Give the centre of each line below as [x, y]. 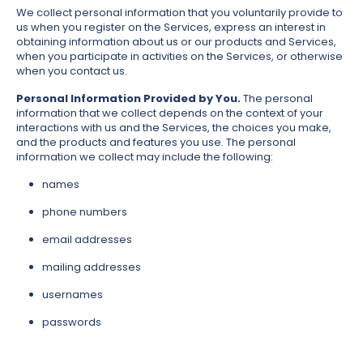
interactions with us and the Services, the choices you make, [174, 128]
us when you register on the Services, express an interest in [171, 28]
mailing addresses [92, 267]
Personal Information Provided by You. [128, 99]
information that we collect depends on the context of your [170, 113]
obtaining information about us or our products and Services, [176, 42]
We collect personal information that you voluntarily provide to [179, 13]
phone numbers [85, 212]
